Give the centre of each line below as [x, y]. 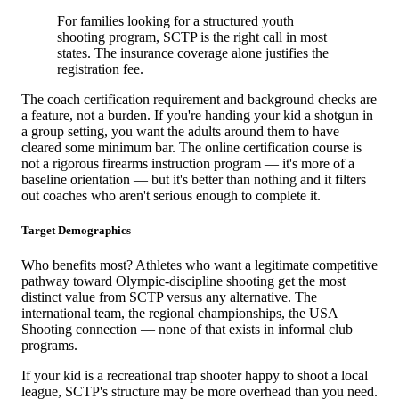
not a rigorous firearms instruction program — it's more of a [188, 163]
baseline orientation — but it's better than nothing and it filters [194, 179]
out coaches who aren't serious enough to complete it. [171, 195]
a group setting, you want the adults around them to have [180, 131]
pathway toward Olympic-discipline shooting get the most [183, 281]
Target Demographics [76, 231]
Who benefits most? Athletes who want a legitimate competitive [199, 265]
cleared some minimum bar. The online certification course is [191, 147]
